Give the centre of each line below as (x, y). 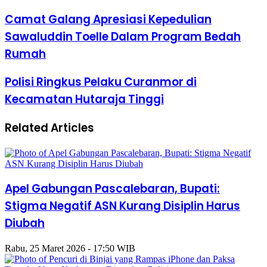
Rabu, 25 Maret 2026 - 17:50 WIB (70, 249)
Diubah (25, 223)
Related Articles (49, 128)
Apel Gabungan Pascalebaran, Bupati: (112, 189)
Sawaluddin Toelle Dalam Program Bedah (123, 36)
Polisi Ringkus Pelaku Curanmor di (101, 82)
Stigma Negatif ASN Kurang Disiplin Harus (122, 206)
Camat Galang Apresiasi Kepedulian (108, 19)
